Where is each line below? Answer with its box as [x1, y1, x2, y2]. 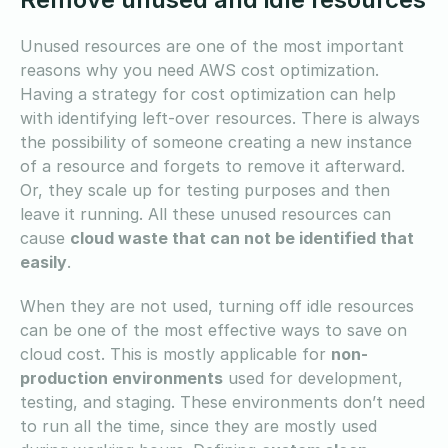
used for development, [223, 367, 403, 388]
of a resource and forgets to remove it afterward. [20, 155, 405, 176]
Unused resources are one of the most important [20, 35, 404, 56]
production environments [20, 367, 223, 388]
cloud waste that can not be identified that [70, 227, 414, 248]
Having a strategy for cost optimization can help [20, 83, 396, 104]
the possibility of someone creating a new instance [20, 131, 412, 152]
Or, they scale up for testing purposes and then [20, 179, 390, 200]
